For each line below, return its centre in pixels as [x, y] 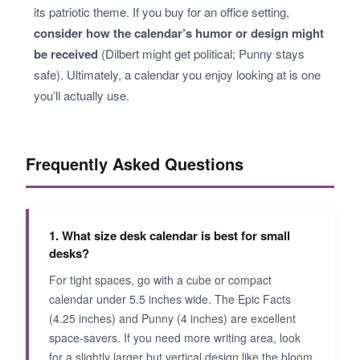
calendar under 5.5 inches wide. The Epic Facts [170, 299]
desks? [69, 254]
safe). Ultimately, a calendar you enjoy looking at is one [177, 75]
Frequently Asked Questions [135, 164]
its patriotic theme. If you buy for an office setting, [162, 12]
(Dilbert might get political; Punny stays [201, 54]
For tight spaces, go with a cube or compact [160, 280]
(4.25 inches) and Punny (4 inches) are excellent [172, 319]
